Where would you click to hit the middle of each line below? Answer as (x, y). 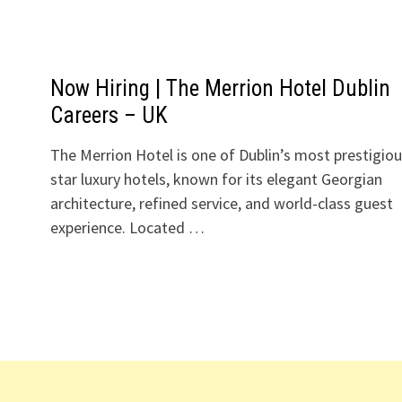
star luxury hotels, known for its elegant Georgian (216, 179)
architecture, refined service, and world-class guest (221, 203)
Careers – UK (109, 115)
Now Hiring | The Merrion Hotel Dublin (220, 88)
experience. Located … (127, 227)
